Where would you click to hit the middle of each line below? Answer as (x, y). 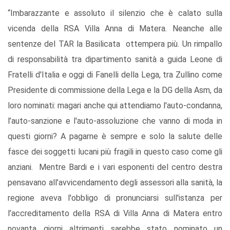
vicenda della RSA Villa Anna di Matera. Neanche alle (115, 29)
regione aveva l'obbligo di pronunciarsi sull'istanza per (115, 198)
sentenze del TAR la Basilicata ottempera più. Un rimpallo (115, 44)
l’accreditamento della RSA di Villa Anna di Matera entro (115, 214)
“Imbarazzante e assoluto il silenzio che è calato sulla (115, 13)
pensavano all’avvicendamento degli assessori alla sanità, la (115, 183)
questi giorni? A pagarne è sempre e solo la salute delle (115, 137)
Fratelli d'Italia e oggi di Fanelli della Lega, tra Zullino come (115, 75)
